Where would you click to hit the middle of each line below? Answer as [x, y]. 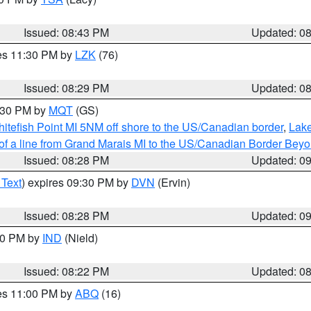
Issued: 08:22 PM [67, 271]
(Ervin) [173, 182]
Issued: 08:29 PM [67, 88]
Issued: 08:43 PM [67, 32]
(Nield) [80, 238]
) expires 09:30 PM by [76, 182]
